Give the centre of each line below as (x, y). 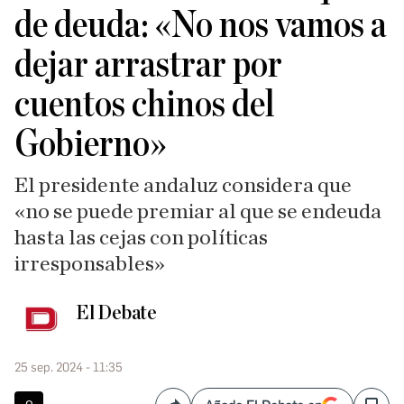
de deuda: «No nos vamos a (201, 25)
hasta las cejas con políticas (141, 238)
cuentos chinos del (145, 105)
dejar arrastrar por (148, 65)
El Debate (116, 313)
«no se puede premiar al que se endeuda (198, 212)
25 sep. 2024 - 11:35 (69, 367)
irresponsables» (90, 264)
